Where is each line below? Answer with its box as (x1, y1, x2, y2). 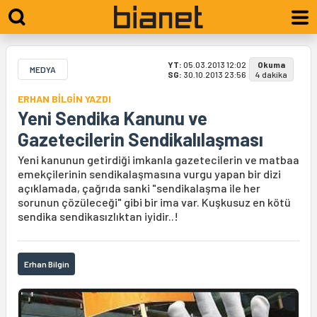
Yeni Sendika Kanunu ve (18, 107, 207, 129)
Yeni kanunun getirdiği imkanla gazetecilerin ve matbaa (18, 153, 299, 166)
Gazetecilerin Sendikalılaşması (18, 128, 263, 150)
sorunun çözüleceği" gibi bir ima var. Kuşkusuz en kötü (18, 195, 291, 209)
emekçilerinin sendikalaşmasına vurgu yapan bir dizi (18, 167, 281, 180)
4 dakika (255, 69, 287, 79)
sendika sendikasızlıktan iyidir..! (18, 209, 178, 223)
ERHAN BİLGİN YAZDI (18, 93, 111, 105)
